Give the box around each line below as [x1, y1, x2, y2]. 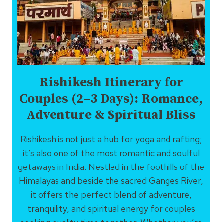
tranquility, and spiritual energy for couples [27, 203, 195, 214]
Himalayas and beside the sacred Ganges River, [19, 175, 203, 186]
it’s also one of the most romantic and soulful [22, 147, 200, 159]
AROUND [128, 45, 164, 54]
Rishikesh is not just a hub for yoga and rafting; [20, 133, 202, 145]
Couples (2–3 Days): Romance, [19, 91, 203, 107]
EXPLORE [128, 10, 166, 20]
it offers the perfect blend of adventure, [30, 189, 192, 200]
